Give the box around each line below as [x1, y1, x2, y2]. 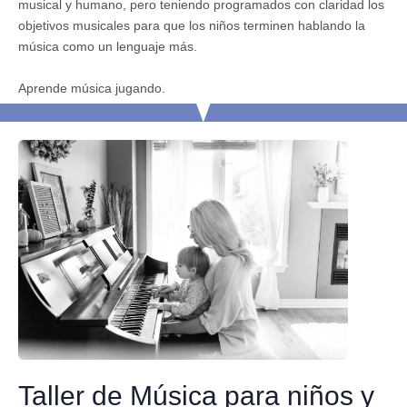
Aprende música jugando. [18, 81, 165, 96]
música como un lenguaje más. [18, 39, 197, 55]
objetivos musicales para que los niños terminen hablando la [18, 18, 365, 34]
